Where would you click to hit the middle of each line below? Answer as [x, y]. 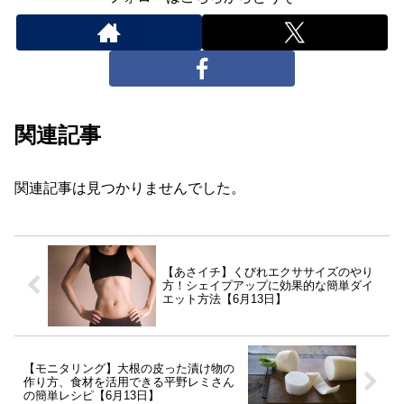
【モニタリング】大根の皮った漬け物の [129, 368]
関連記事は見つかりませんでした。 [130, 188]
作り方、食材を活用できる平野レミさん [129, 381]
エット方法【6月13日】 [224, 299]
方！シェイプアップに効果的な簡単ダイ [267, 286]
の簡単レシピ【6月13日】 [92, 395]
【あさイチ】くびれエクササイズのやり [267, 272]
